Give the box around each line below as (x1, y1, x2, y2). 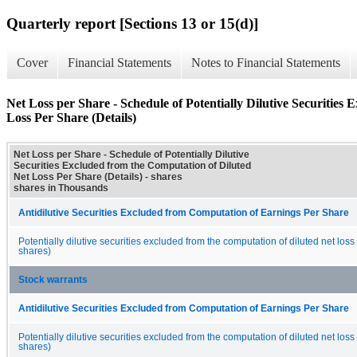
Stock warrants (18, 274, 88, 284)
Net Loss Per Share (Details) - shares (14, 171, 182, 182)
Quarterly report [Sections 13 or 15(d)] (6, 14, 258, 32)
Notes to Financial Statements (191, 56, 340, 70)
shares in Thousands (14, 182, 108, 194)
